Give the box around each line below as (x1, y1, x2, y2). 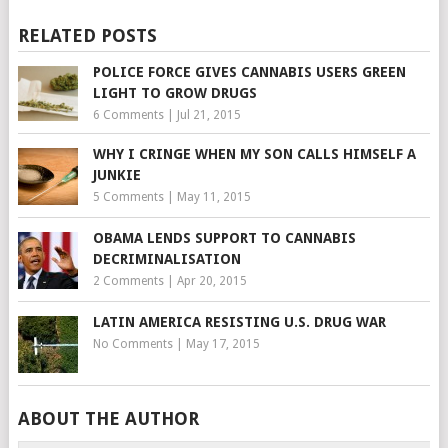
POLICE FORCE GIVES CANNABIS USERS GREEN (92, 63, 406, 80)
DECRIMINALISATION (92, 251, 241, 268)
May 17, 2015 (185, 337, 260, 352)
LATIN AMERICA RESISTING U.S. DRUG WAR (92, 314, 386, 331)
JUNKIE (92, 167, 141, 184)
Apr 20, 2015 (176, 274, 247, 289)
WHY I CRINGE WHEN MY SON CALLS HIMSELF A (92, 146, 416, 163)
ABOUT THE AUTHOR (17, 408, 199, 430)
